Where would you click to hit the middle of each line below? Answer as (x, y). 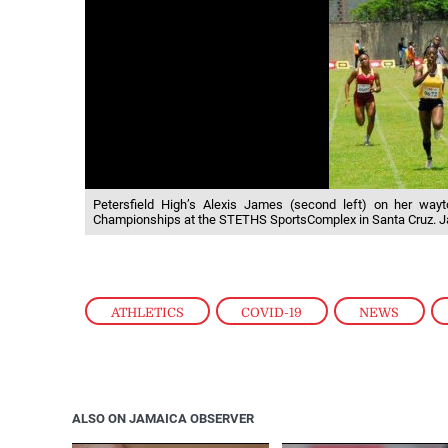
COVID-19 (272, 312)
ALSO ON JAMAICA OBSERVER (163, 418)
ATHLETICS (148, 312)
